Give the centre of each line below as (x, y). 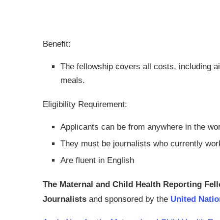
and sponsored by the (128, 199)
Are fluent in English (97, 160)
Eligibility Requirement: (85, 104)
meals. (73, 80)
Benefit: (57, 44)
